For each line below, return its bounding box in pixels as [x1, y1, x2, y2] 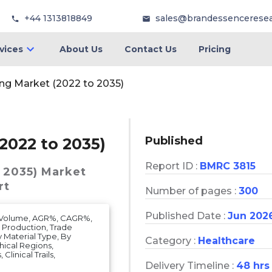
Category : [145, 234, 198, 246]
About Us [59, 44, 103, 55]
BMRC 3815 [200, 160, 256, 172]
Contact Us [124, 44, 177, 55]
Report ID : [145, 160, 200, 172]
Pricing [198, 44, 231, 55]
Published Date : [145, 209, 228, 222]
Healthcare [198, 234, 255, 246]
